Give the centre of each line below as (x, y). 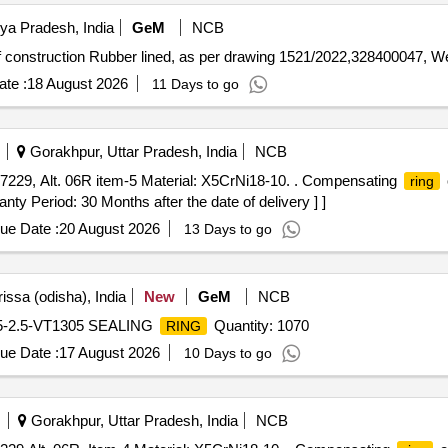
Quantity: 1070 (259, 325)
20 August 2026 (109, 228)
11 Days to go (195, 84)
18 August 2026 (77, 83)
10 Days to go (227, 353)
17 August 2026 (109, 352)
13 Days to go (227, 229)
